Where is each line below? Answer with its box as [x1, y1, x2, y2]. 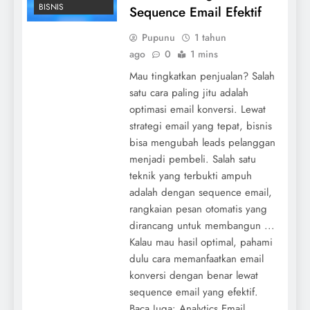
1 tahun [194, 30, 226, 44]
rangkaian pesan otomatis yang [129, 201, 267, 217]
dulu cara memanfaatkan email [129, 250, 264, 266]
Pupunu [141, 30, 175, 44]
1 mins [190, 46, 218, 61]
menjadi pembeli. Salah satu [129, 151, 256, 167]
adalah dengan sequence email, [129, 184, 272, 200]
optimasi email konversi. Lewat [129, 101, 266, 117]
